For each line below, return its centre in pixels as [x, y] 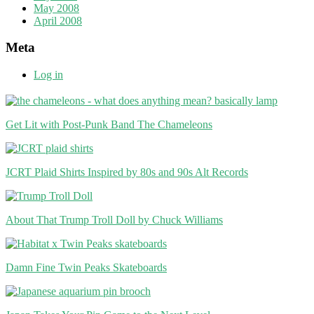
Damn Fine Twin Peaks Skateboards [86, 267]
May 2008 [56, 8]
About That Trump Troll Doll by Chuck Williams [114, 219]
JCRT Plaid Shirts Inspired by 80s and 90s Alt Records [127, 172]
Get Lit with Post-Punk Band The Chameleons [109, 124]
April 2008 [58, 20]
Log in [48, 74]
